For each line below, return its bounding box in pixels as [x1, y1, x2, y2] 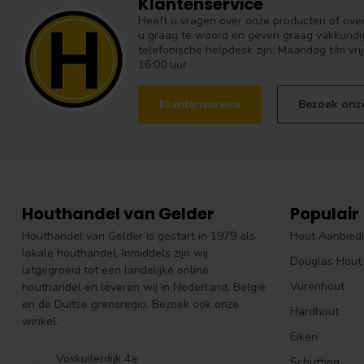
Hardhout [290, 304, 339, 320]
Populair [290, 202, 359, 226]
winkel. [22, 314, 58, 330]
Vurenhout [290, 279, 344, 295]
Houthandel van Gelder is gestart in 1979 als [22, 228, 255, 245]
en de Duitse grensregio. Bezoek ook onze [22, 297, 239, 313]
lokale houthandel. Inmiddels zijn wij [22, 245, 208, 262]
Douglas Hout [290, 253, 362, 270]
